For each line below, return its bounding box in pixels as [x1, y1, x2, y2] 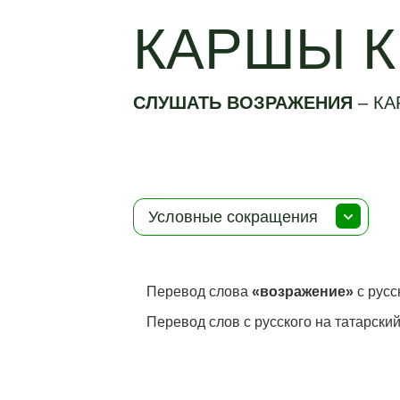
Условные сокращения [148, 208, 319, 226]
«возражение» [252, 284, 354, 299]
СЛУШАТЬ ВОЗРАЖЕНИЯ [133, 93, 359, 112]
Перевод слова [146, 284, 253, 299]
